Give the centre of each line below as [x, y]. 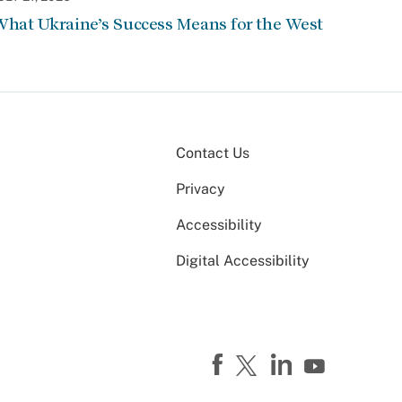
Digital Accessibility [243, 261]
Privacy [201, 189]
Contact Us [213, 153]
